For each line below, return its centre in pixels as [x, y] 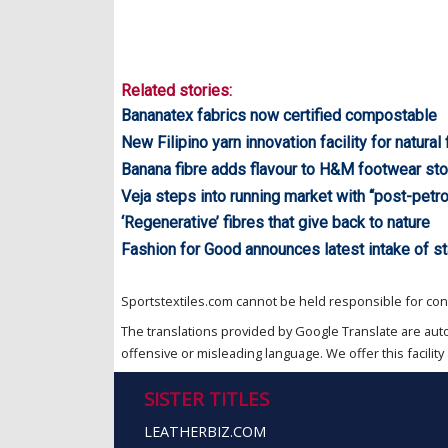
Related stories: [176, 91]
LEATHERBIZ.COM [205, 431]
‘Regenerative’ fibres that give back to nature [275, 223]
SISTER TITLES [206, 398]
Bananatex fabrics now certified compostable [279, 116]
